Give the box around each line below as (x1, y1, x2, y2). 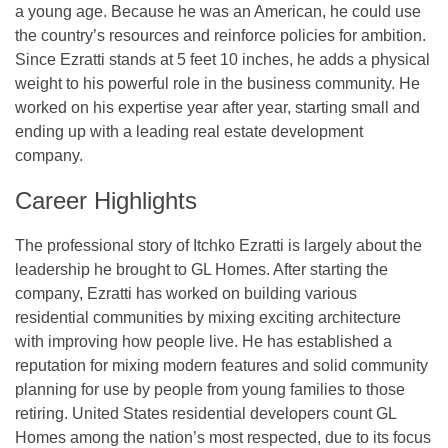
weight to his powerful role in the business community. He (15, 74, 420, 92)
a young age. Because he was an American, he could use (15, 2, 421, 20)
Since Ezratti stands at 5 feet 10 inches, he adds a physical (15, 50, 430, 68)
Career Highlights (15, 186, 197, 214)
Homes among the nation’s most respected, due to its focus (15, 428, 431, 446)
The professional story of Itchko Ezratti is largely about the (15, 236, 422, 254)
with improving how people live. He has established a (15, 332, 392, 350)
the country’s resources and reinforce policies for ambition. (15, 26, 426, 44)
